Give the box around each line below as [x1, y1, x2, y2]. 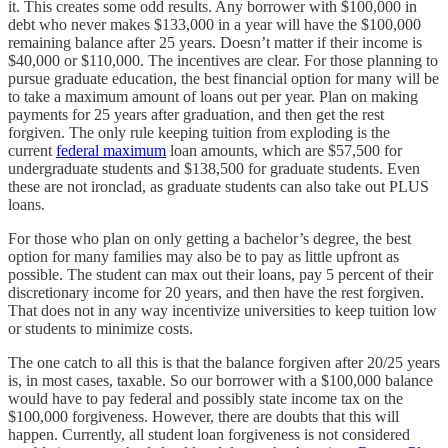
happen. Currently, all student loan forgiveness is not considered [8, 425, 410, 443]
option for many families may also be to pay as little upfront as [8, 247, 399, 265]
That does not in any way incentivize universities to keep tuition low [8, 301, 437, 319]
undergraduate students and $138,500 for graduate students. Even [8, 159, 420, 177]
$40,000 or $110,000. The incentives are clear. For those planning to [8, 51, 438, 69]
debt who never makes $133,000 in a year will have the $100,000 [8, 15, 421, 33]
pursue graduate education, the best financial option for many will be [8, 69, 439, 87]
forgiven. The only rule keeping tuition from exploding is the [8, 123, 390, 141]
